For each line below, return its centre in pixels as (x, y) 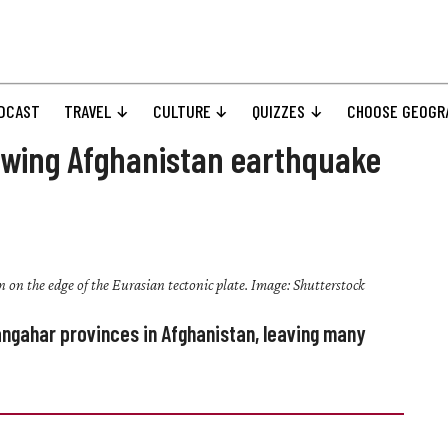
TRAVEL (88, 111)
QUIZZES (279, 111)
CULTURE (181, 111)
